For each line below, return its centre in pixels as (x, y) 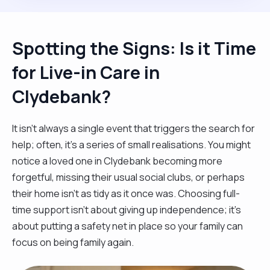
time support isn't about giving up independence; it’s (127, 209)
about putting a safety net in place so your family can (127, 226)
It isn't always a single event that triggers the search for (133, 128)
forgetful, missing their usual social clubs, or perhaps (128, 177)
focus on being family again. (73, 242)
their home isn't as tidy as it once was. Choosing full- (126, 193)
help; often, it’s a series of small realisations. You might (131, 144)
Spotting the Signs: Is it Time (134, 48)
